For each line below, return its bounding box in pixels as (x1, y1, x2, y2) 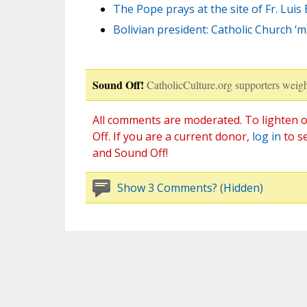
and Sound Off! (92, 145, 168, 161)
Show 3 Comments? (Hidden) (116, 180, 263, 196)
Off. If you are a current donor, (92, 129, 252, 145)
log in (251, 129, 281, 145)
